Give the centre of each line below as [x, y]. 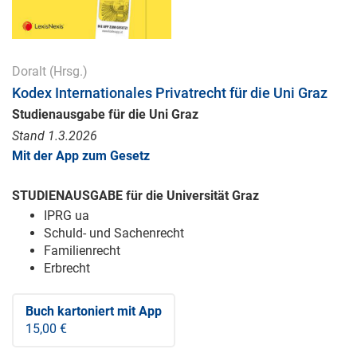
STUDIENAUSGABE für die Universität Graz [135, 195]
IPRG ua [67, 215]
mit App [138, 311]
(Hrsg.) [67, 71]
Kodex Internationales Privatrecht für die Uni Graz [170, 92]
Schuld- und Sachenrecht [114, 233]
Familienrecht [82, 250]
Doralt [29, 71]
